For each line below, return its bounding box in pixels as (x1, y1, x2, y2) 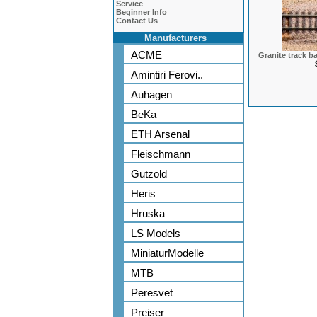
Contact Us (116, 16, 158, 25)
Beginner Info (116, 8, 167, 16)
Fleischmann (131, 148, 190, 160)
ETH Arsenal (131, 128, 190, 140)
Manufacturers (144, 33, 207, 43)
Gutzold (131, 168, 167, 180)
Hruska (131, 207, 165, 219)
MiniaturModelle (131, 247, 204, 259)
